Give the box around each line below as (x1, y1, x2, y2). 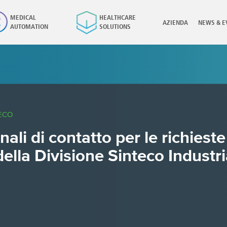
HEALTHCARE (99, 14, 136, 21)
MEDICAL (10, 14, 36, 21)
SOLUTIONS (99, 23, 131, 30)
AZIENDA (163, 20, 188, 26)
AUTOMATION (10, 23, 49, 30)
